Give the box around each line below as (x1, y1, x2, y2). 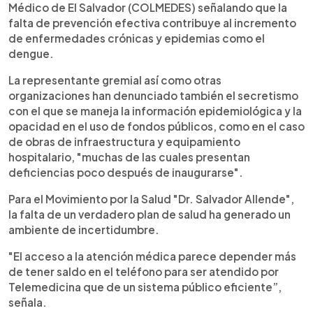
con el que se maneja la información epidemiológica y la (8, 103, 302, 117)
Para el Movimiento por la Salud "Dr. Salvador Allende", (8, 191, 294, 205)
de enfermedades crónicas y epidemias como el (8, 31, 265, 45)
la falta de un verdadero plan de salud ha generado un (8, 207, 291, 221)
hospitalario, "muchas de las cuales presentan (8, 150, 250, 163)
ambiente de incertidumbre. (8, 222, 161, 236)
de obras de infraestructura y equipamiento (8, 134, 240, 148)
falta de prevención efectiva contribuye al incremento (8, 15, 296, 29)
